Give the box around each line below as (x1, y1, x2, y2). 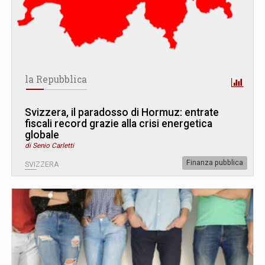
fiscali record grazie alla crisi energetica (25, 117, 212, 130)
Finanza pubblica (186, 158, 243, 167)
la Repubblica (25, 73, 87, 85)
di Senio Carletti (25, 141, 74, 150)
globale (25, 128, 59, 141)
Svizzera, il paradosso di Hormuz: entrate (25, 106, 219, 118)
